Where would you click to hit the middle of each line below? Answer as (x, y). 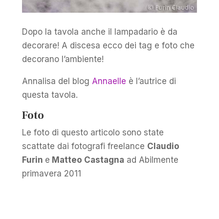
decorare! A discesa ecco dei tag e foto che (108, 45)
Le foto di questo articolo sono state (93, 132)
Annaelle (109, 81)
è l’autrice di (151, 81)
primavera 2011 (51, 173)
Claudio (163, 146)
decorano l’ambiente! (63, 59)
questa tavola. (50, 95)
